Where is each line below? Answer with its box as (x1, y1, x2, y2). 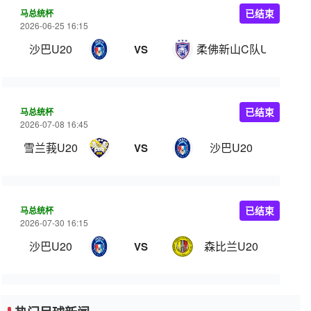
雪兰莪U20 (24, 140, 78, 155)
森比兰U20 (204, 238, 258, 254)
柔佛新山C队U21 (196, 41, 281, 57)
